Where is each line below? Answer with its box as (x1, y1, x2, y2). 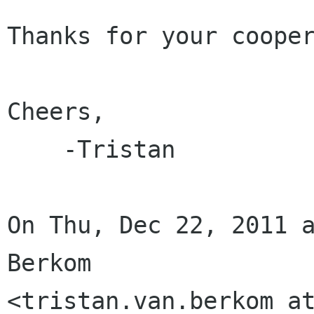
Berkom (7, 249, 91, 277)
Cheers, (7, 97, 105, 125)
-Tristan (7, 135, 63, 163)
